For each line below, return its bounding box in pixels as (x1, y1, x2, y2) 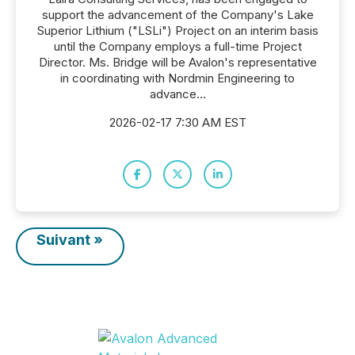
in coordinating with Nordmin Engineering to (60, 71, 295, 86)
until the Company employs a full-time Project (53, 39, 302, 54)
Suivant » (36, 231, 104, 248)
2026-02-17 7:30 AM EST (109, 115, 246, 130)
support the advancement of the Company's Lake (41, 7, 314, 22)
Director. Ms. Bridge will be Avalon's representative (38, 55, 317, 70)
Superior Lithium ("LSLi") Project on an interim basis (36, 23, 319, 38)
